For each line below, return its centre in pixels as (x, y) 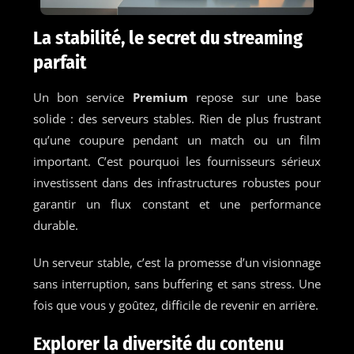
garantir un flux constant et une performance (177, 203)
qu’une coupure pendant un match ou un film (177, 139)
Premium (164, 97)
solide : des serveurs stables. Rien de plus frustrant (177, 118)
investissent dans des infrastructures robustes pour (177, 182)
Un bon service (83, 97)
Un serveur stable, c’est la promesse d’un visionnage (177, 262)
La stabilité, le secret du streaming (168, 38)
